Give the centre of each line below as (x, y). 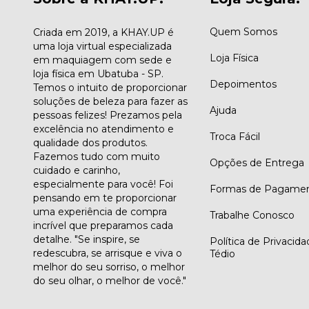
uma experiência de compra (100, 212)
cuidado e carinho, (77, 171)
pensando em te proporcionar (105, 198)
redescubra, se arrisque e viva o (108, 253)
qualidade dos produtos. (90, 143)
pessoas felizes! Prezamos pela (108, 116)
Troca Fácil (235, 137)
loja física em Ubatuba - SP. (98, 74)
